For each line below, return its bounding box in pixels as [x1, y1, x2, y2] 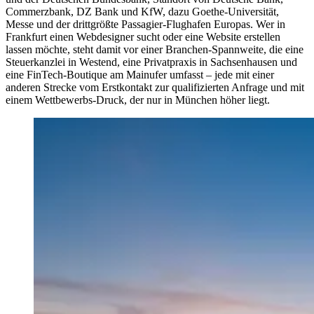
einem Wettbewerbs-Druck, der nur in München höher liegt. [6, 93, 270, 106]
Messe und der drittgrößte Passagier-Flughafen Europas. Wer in [6, 18, 285, 30]
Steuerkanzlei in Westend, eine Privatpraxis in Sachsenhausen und [6, 55, 297, 68]
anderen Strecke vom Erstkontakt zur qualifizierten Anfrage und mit [6, 81, 304, 93]
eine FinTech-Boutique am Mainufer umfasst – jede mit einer [6, 68, 274, 81]
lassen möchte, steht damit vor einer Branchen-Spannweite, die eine [6, 43, 303, 55]
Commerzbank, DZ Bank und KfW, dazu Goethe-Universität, [6, 5, 279, 18]
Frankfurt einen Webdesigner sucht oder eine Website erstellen [6, 30, 280, 43]
